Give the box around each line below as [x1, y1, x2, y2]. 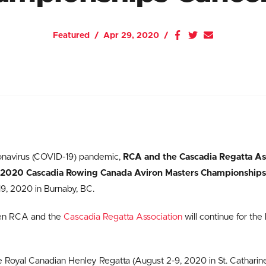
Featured [53, 31, 90, 40]
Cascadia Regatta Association [64, 213, 182, 221]
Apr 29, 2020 [103, 31, 159, 40]
